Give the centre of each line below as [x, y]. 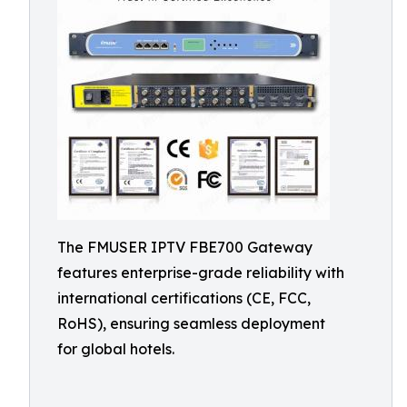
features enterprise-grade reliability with [201, 273]
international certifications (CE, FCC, [184, 298]
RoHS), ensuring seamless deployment [191, 323]
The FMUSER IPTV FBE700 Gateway [185, 247]
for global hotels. [116, 349]
